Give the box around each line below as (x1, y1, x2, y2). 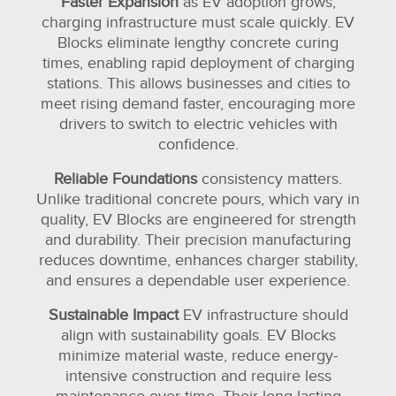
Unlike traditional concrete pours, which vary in (36, 190, 360, 209)
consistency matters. (197, 170, 342, 189)
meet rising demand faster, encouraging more (41, 95, 355, 114)
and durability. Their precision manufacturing (45, 231, 351, 250)
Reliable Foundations (54, 170, 197, 189)
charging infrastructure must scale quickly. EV (42, 13, 354, 33)
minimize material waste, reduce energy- (58, 346, 338, 366)
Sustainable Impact (48, 306, 183, 325)
